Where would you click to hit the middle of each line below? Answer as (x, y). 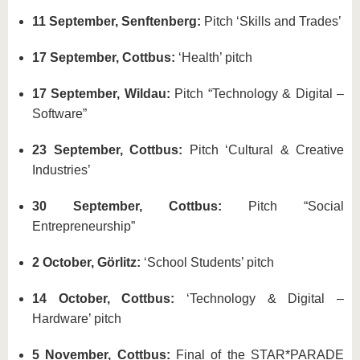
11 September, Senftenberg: (117, 22)
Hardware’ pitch (77, 319)
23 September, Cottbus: (111, 150)
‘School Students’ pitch (207, 263)
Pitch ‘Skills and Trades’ (271, 22)
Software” (59, 114)
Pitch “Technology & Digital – (260, 94)
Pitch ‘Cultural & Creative (266, 150)
